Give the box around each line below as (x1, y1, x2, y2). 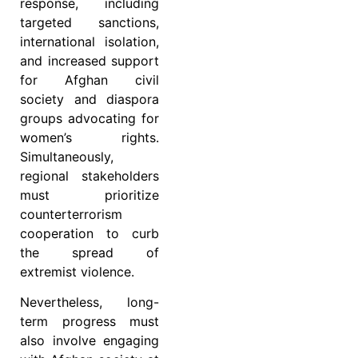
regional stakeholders (20, 167, 159, 184)
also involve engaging (20, 332, 159, 349)
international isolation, (20, 33, 159, 50)
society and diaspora (20, 90, 159, 107)
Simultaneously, (20, 148, 113, 165)
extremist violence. (20, 263, 134, 280)
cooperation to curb (20, 225, 159, 241)
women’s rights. (20, 129, 159, 145)
